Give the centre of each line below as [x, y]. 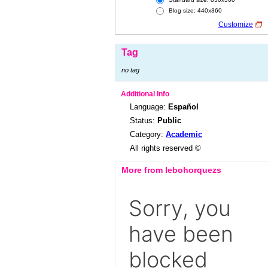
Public [169, 121]
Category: [148, 134]
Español [183, 107]
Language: [149, 107]
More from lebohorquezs [171, 170]
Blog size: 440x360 [194, 11]
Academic [184, 134]
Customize [236, 25]
